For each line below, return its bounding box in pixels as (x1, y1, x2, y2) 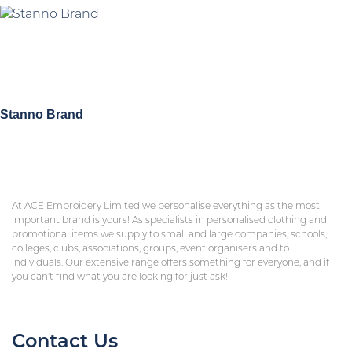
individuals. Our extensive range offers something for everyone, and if (12, 258, 329, 268)
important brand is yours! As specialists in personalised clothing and (12, 215, 327, 225)
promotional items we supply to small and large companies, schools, (12, 229, 327, 240)
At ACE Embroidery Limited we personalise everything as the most (12, 201, 320, 211)
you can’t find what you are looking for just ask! (12, 272, 228, 282)
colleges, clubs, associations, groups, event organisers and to (12, 244, 289, 254)
